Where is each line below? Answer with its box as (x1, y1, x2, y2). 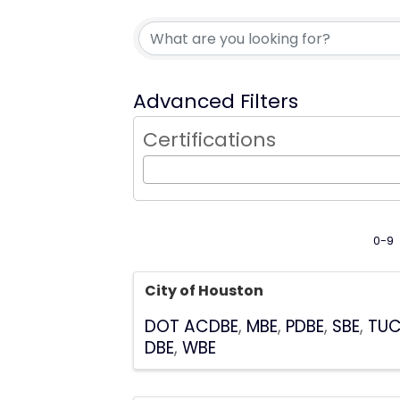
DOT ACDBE (145, 313, 239, 338)
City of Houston (145, 279, 264, 301)
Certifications (143, 126, 277, 154)
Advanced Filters (133, 87, 299, 115)
